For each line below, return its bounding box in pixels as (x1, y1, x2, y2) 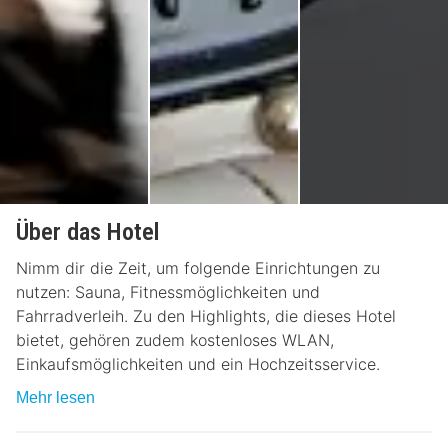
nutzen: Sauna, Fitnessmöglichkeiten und (16, 281, 320, 302)
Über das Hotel (16, 217, 159, 246)
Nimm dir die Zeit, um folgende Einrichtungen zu (16, 257, 380, 278)
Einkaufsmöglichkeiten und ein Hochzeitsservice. (16, 353, 380, 374)
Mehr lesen (16, 388, 95, 406)
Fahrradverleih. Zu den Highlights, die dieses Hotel (16, 305, 396, 326)
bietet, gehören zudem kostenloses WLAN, (16, 329, 334, 350)
